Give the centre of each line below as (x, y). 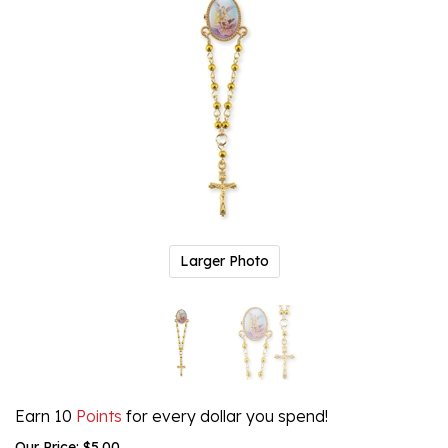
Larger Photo (224, 260)
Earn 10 (43, 415)
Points (97, 415)
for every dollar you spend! (225, 415)
